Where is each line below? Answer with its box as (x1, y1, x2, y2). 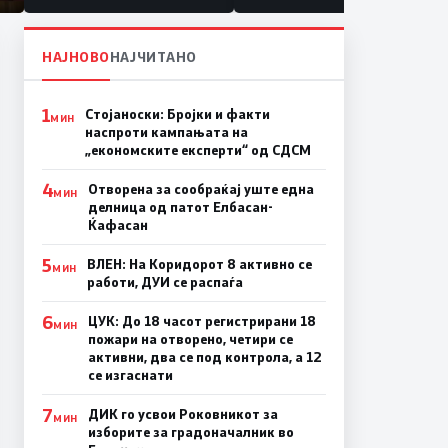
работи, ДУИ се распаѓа (86, 272, 243, 291)
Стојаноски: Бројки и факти (84, 104, 270, 123)
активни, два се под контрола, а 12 (87, 347, 322, 366)
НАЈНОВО (42, 46, 110, 66)
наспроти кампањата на (84, 122, 248, 141)
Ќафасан (87, 215, 148, 234)
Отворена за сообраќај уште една (87, 179, 314, 198)
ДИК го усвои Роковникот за (87, 404, 278, 423)
